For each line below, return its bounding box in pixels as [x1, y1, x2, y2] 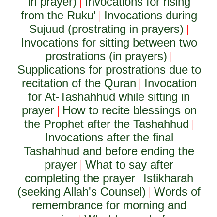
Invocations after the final [45, 131, 173, 144]
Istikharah [143, 171, 194, 185]
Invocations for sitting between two [21, 36, 198, 49]
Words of [154, 185, 201, 198]
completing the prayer [25, 171, 136, 185]
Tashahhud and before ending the [24, 144, 195, 157]
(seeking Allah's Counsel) [17, 185, 146, 198]
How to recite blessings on [62, 104, 197, 117]
